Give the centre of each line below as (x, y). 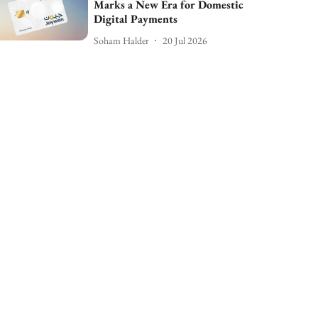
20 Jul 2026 (185, 40)
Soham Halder (122, 40)
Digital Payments (136, 19)
